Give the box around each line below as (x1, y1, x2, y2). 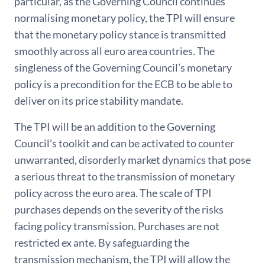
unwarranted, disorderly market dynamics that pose (14, 153, 251, 166)
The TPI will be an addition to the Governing (14, 120, 215, 133)
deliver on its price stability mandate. (14, 94, 183, 107)
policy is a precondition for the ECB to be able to (14, 77, 232, 91)
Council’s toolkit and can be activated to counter (14, 137, 234, 150)
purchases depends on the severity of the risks (14, 203, 224, 216)
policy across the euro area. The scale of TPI (14, 186, 212, 199)
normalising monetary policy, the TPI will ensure (14, 11, 235, 24)
